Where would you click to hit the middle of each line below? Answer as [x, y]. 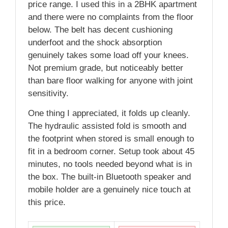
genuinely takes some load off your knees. [108, 55]
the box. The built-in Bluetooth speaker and [109, 177]
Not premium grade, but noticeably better [106, 68]
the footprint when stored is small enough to [111, 138]
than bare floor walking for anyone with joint [110, 80]
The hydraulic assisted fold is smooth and [107, 126]
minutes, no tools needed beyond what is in [110, 164]
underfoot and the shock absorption [95, 42]
